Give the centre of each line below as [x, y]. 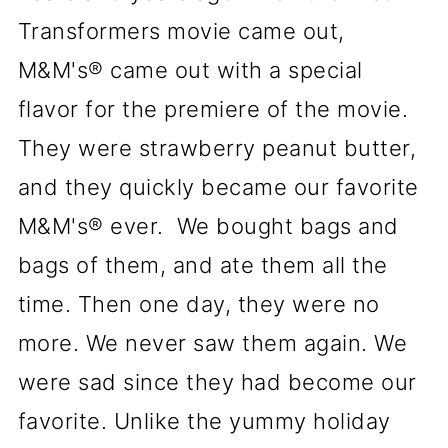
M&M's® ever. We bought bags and [208, 226]
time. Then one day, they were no [198, 304]
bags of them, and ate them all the [202, 265]
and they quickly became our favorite [221, 187]
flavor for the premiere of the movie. [213, 109]
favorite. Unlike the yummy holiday [204, 421]
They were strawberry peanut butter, [217, 148]
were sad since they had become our [217, 382]
